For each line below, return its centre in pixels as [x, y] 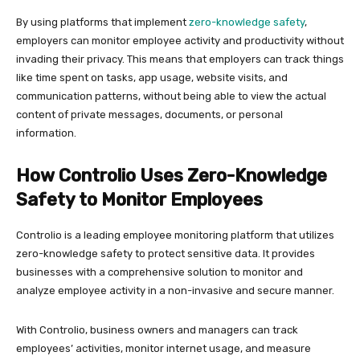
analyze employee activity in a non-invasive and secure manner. [175, 290]
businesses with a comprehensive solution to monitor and [160, 272]
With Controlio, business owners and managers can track [157, 330]
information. [46, 133]
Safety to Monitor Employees [139, 200]
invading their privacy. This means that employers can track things [180, 59]
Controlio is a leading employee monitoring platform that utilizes [175, 235]
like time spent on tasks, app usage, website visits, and [152, 78]
